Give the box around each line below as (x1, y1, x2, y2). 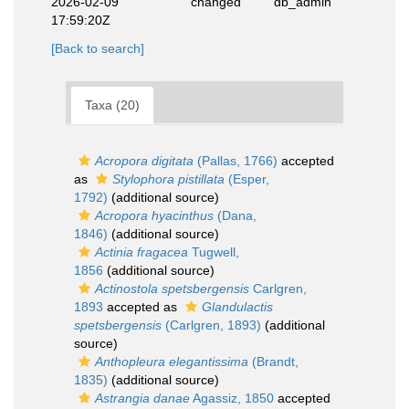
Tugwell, (188, 245, 239, 259)
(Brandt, (248, 354, 299, 369)
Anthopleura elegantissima (95, 354, 248, 369)
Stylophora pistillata (112, 172, 225, 186)
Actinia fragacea (95, 245, 188, 259)
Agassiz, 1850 (190, 391, 274, 405)
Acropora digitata (95, 153, 194, 168)
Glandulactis (202, 299, 273, 314)
